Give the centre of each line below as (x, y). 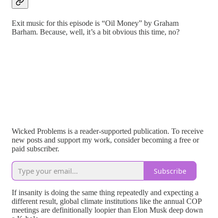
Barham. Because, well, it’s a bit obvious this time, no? (96, 32)
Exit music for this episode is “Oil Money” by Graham (95, 23)
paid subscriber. (36, 149)
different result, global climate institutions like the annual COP (107, 201)
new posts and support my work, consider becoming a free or (105, 140)
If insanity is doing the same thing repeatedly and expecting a (105, 193)
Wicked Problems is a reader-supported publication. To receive (108, 131)
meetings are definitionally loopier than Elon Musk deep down (107, 210)
